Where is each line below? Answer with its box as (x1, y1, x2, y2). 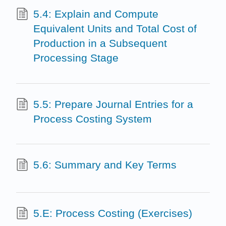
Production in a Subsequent (33, 37, 167, 49)
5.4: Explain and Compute (33, 8, 158, 20)
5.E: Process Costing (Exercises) (33, 207, 192, 219)
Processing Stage (33, 52, 119, 64)
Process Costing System (33, 112, 152, 125)
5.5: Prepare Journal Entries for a (33, 98, 193, 110)
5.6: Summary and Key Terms (33, 159, 177, 171)
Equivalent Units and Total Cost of (33, 23, 197, 35)
